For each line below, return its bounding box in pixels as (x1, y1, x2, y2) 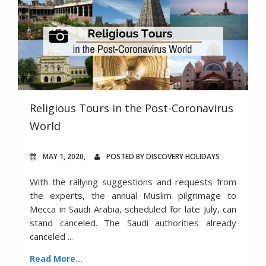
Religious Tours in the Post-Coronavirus (30, 101, 233, 116)
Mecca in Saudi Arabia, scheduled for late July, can (30, 203, 236, 216)
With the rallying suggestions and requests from (30, 176, 236, 188)
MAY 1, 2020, (41, 151, 94, 162)
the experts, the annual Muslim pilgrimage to (30, 189, 236, 202)
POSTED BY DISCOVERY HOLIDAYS (104, 151, 220, 162)
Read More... (30, 252, 83, 264)
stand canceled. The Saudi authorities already (30, 217, 236, 229)
